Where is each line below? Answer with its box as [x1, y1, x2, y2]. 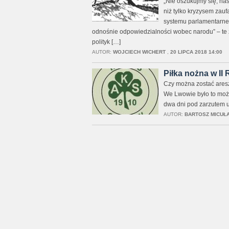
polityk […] [91, 38, 121, 45]
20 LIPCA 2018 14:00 [170, 49, 222, 55]
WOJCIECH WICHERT [112, 49, 166, 55]
